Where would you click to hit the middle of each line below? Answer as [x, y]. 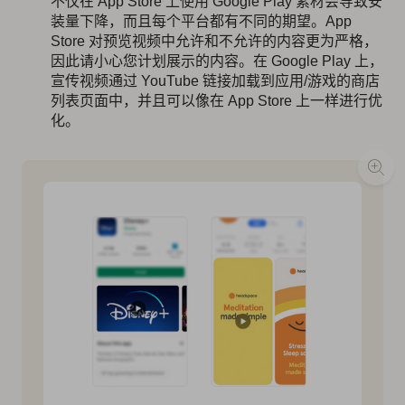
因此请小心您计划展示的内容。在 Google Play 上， [217, 61]
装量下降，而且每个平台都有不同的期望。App [201, 22]
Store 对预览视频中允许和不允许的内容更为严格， [214, 42]
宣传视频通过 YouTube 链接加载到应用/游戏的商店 [215, 81]
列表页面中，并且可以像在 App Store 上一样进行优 [217, 101]
